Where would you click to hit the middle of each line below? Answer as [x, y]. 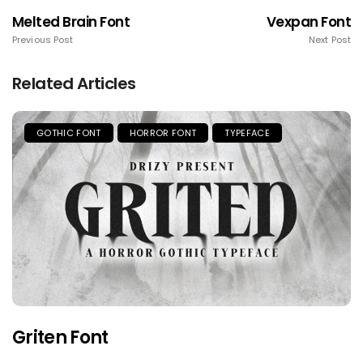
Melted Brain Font [71, 22]
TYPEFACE [247, 133]
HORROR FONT [163, 133]
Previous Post [43, 40]
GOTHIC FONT [69, 133]
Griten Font [60, 338]
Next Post [330, 40]
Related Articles [74, 84]
